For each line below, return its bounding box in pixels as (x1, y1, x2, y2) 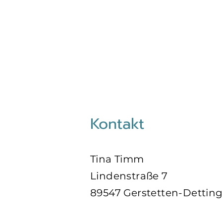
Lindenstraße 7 (90, 170, 168, 182)
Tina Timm (90, 153, 144, 165)
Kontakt (90, 112, 144, 135)
